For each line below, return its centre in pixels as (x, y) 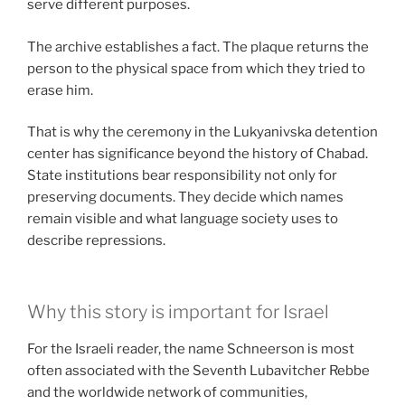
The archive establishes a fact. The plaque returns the (198, 47)
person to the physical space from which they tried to (196, 68)
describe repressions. (96, 241)
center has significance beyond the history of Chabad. (198, 154)
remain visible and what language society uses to (183, 219)
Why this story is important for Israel (178, 311)
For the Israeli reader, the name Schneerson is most (191, 348)
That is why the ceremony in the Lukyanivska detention (202, 132)
